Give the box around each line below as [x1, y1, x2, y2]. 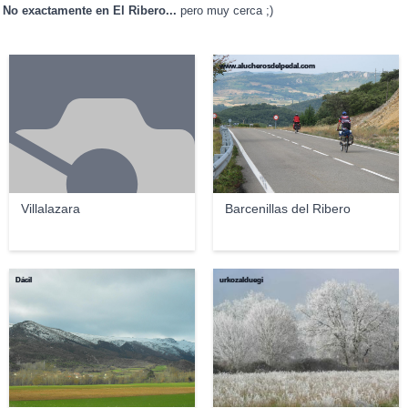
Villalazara [20, 201, 80, 216]
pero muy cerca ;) [177, 5, 273, 17]
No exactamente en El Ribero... [3, 5, 177, 17]
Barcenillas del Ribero [224, 201, 351, 216]
